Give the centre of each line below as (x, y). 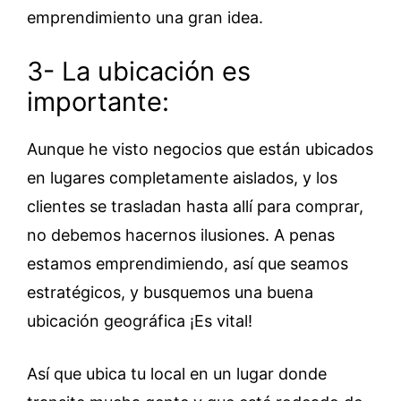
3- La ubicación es (139, 71)
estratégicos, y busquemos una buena (170, 292)
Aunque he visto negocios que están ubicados (200, 149)
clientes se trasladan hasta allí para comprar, (195, 206)
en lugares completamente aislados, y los (182, 178)
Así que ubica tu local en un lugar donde (177, 374)
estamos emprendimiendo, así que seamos (188, 264)
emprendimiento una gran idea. (145, 17)
